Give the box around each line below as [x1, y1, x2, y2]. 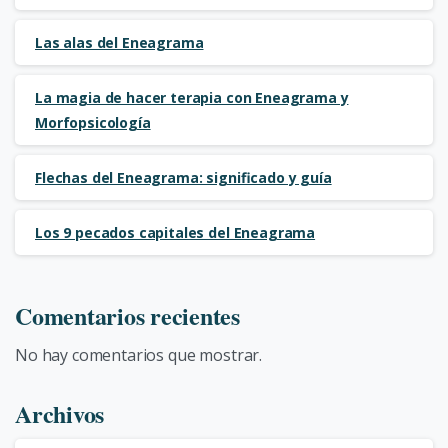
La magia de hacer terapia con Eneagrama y [35, 88, 349, 108]
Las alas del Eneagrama [35, 33, 204, 53]
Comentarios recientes [15, 298, 240, 334]
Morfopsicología [35, 113, 151, 133]
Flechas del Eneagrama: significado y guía [35, 168, 332, 188]
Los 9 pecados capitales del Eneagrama [35, 223, 316, 243]
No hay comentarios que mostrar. [15, 344, 263, 367]
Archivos [15, 396, 105, 432]
